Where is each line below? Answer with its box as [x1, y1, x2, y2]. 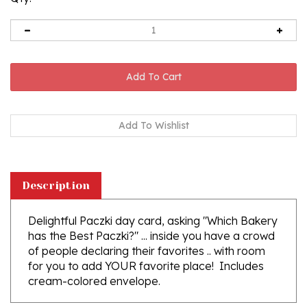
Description [22, 162, 90, 175]
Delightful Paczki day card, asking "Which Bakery [28, 197, 278, 211]
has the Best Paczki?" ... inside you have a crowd [28, 212, 275, 226]
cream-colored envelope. [28, 257, 160, 271]
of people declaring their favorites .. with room [28, 227, 265, 241]
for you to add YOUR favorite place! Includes [28, 242, 264, 256]
